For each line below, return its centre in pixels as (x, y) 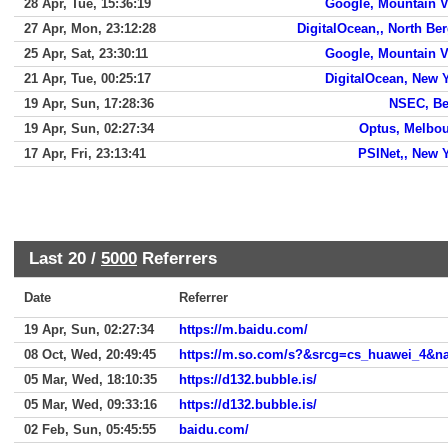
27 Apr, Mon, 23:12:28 (90, 28)
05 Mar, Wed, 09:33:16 (90, 404)
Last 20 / (65, 258)
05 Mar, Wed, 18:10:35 (90, 379)
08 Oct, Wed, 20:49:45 (90, 354)
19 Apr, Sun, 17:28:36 (89, 103)
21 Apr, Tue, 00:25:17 (87, 78)
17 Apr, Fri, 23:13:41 (85, 153)
